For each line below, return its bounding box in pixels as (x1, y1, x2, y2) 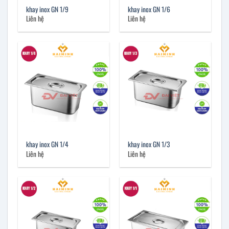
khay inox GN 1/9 (26, 4, 69, 15)
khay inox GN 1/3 (128, 139, 170, 150)
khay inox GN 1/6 (128, 4, 171, 15)
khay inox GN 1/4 (26, 139, 69, 150)
